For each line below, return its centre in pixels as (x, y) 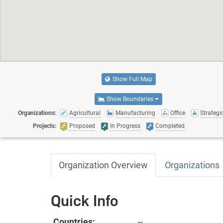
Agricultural (85, 113)
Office (178, 113)
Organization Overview (103, 165)
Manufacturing (135, 113)
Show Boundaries (131, 99)
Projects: (45, 126)
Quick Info (85, 201)
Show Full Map (131, 79)
